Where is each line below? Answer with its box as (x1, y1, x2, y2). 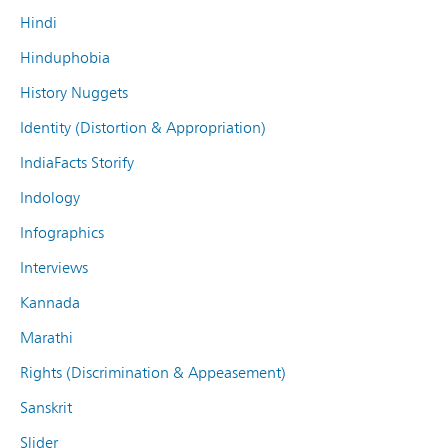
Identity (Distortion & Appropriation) (20, 117, 266, 137)
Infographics (20, 222, 104, 242)
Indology (20, 187, 80, 207)
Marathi (20, 327, 73, 347)
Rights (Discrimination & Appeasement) (20, 362, 286, 382)
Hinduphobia (20, 47, 110, 67)
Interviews (20, 257, 88, 277)
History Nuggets (20, 82, 128, 102)
